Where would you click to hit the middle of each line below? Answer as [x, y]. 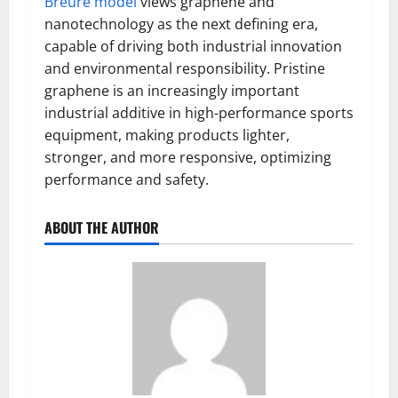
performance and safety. [127, 179]
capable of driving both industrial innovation [193, 46]
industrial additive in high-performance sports [199, 113]
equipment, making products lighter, [167, 135]
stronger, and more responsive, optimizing [188, 157]
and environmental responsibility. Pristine [185, 68]
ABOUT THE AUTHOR [102, 227]
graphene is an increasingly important [172, 91]
